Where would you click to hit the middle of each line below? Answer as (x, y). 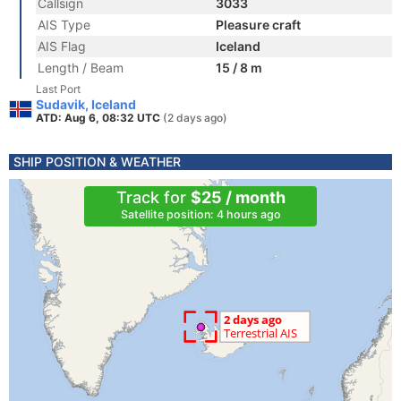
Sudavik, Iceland (86, 104)
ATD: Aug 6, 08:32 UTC (99, 118)
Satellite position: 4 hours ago (200, 214)
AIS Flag (62, 46)
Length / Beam (81, 68)
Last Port (58, 89)
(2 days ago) (195, 118)
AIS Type (64, 25)
